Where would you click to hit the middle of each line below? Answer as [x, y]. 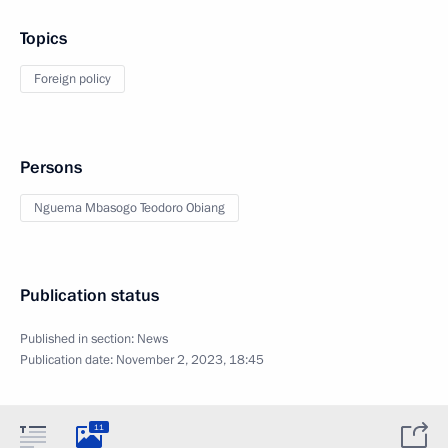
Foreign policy [72, 79]
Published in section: [78, 339]
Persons [51, 167]
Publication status [89, 295]
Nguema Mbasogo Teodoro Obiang [129, 208]
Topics [43, 38]
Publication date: [68, 360]
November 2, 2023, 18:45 [190, 360]
